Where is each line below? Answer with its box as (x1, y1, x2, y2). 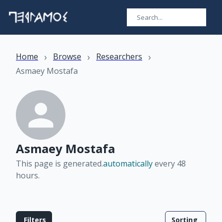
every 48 (153, 158, 186, 169)
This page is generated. (16, 158, 103, 169)
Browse (53, 51, 81, 62)
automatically (103, 158, 153, 169)
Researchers (96, 51, 142, 62)
